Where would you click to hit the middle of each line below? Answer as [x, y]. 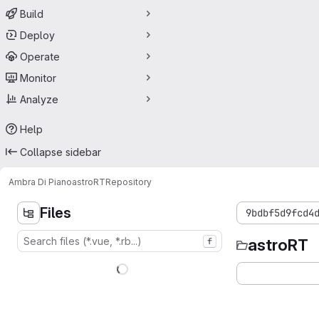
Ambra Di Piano [40, 182]
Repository [129, 182]
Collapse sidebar [61, 152]
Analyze [39, 99]
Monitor [38, 78]
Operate [40, 56]
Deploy [37, 35]
